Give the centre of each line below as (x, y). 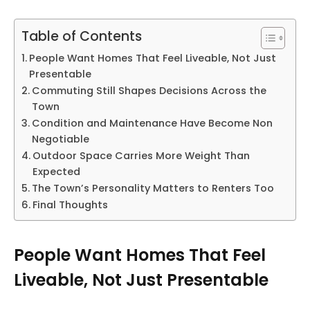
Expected (56, 171)
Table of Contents (82, 36)
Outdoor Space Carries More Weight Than (141, 155)
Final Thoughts (70, 204)
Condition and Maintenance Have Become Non (152, 123)
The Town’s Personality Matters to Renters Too (153, 188)
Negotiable (60, 139)
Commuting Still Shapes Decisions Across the (149, 90)
